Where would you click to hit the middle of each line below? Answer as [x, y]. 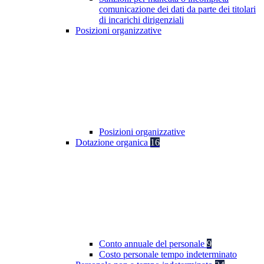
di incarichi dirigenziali [141, 20]
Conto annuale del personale [153, 244]
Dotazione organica [113, 143]
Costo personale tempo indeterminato [168, 255]
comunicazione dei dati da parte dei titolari [177, 9]
